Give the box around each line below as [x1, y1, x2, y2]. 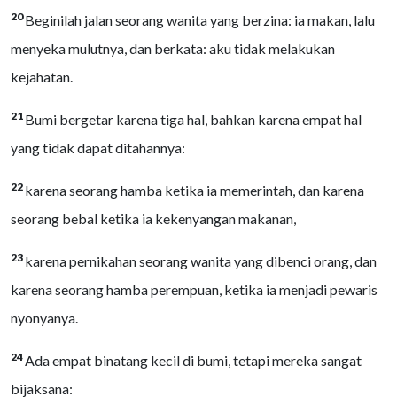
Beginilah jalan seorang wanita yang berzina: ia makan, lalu [25, 12, 375, 28]
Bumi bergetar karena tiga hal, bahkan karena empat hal [25, 111, 362, 128]
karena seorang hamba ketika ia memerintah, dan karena [25, 182, 364, 198]
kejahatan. [11, 68, 73, 85]
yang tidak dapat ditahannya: [11, 139, 185, 156]
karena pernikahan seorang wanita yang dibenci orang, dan [25, 253, 377, 269]
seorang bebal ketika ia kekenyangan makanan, [11, 210, 296, 227]
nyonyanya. [11, 309, 78, 326]
